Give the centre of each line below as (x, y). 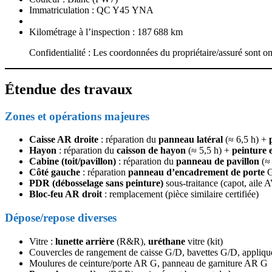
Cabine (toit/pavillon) (73, 161)
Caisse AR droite (64, 140)
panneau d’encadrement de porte (196, 172)
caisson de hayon (151, 151)
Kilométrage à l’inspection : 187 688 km (106, 32)
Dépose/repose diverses (61, 218)
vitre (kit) (204, 241)
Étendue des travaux (69, 89)
